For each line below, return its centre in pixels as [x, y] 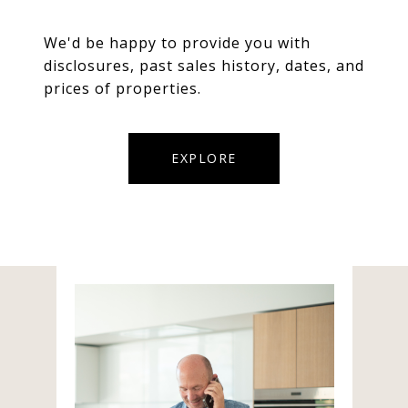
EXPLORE [204, 158]
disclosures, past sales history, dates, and [204, 66]
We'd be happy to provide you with [177, 43]
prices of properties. [122, 89]
